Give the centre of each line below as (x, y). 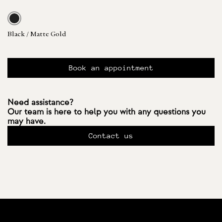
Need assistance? (40, 102)
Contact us (111, 136)
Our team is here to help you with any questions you (107, 112)
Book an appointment (111, 68)
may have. (27, 121)
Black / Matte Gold (37, 35)
